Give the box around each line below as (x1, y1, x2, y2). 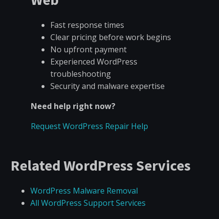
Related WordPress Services (11, 156, 191, 175)
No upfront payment (50, 44, 127, 55)
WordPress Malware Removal (30, 185, 138, 196)
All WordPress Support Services (30, 197, 146, 208)
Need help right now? (30, 101, 115, 111)
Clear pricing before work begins (50, 32, 171, 43)
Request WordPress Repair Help (30, 121, 148, 131)
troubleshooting (50, 68, 111, 79)
